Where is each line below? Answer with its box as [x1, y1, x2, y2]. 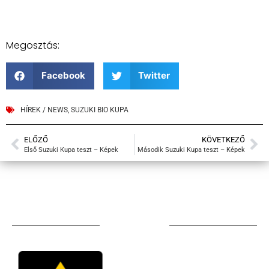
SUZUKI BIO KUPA [71, 105, 128, 114]
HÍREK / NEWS [20, 105, 68, 114]
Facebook [41, 70, 85, 82]
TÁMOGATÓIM [106, 219, 163, 231]
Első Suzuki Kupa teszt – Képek [24, 145, 118, 154]
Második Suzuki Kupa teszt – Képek [138, 145, 245, 154]
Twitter [138, 70, 170, 82]
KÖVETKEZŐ [202, 134, 245, 144]
